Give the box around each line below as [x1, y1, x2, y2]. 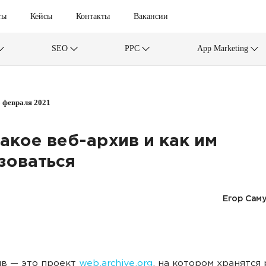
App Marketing [197, 44, 249, 53]
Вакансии [134, 12, 168, 21]
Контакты [76, 12, 110, 21]
